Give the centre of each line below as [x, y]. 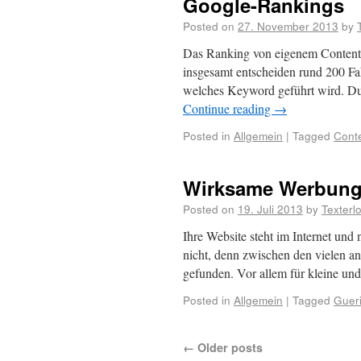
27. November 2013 [288, 26]
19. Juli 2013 [270, 209]
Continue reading [228, 108]
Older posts [228, 347]
